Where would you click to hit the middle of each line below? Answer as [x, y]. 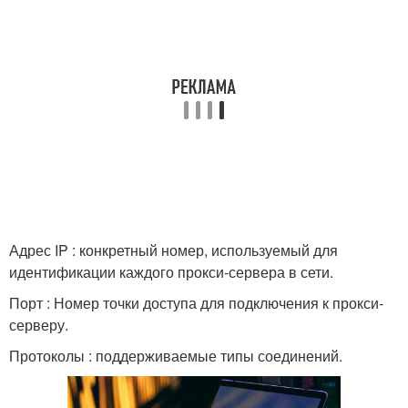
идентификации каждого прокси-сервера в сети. [171, 272]
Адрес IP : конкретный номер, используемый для [173, 250]
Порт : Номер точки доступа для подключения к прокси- [196, 303]
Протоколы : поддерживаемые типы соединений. [176, 356]
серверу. [39, 325]
